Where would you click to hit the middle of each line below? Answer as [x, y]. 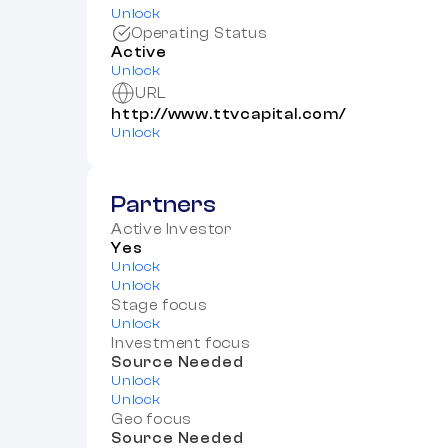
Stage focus [159, 306]
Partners [163, 205]
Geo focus [152, 420]
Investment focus [181, 344]
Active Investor [171, 230]
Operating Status [199, 34]
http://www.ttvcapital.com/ [228, 115]
